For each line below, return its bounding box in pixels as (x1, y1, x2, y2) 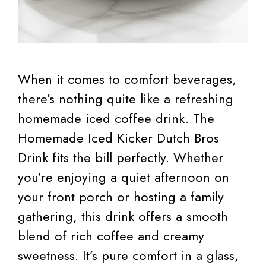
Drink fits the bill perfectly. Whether (18, 148, 223, 167)
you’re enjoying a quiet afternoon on (18, 167, 229, 187)
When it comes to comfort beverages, (18, 69, 236, 89)
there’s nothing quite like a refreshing (18, 89, 233, 109)
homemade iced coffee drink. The (18, 109, 214, 128)
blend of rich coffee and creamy (18, 226, 204, 246)
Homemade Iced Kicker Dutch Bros (18, 128, 219, 148)
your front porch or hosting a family (18, 187, 224, 207)
